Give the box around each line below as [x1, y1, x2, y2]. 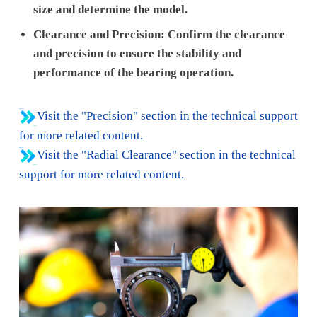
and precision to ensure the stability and [33, 47, 241, 61]
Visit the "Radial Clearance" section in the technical [36, 147, 296, 161]
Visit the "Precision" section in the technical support [36, 109, 298, 123]
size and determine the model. [33, 2, 188, 16]
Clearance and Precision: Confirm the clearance [33, 28, 285, 42]
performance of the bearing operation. [33, 66, 234, 80]
